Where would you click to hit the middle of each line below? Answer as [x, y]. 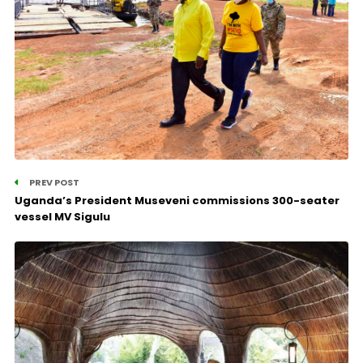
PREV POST [53, 183]
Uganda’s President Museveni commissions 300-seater [177, 201]
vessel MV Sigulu [62, 217]
